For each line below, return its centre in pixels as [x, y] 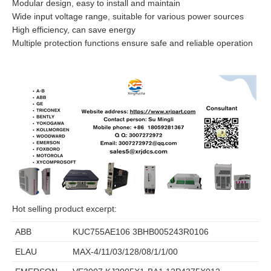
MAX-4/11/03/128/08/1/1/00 [125, 251]
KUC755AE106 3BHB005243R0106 [141, 231]
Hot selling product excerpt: [64, 208]
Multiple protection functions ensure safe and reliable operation [132, 43]
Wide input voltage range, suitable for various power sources [128, 16]
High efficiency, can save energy [74, 29]
